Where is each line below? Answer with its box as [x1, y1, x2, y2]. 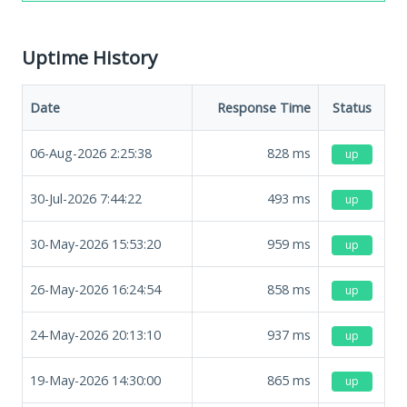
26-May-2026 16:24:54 [30, 280, 161, 298]
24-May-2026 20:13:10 [30, 325, 161, 343]
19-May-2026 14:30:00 [30, 371, 161, 389]
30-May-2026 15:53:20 [30, 234, 161, 253]
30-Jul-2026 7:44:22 [30, 189, 142, 207]
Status [332, 98, 372, 116]
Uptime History [22, 44, 157, 70]
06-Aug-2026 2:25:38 [30, 144, 152, 162]
